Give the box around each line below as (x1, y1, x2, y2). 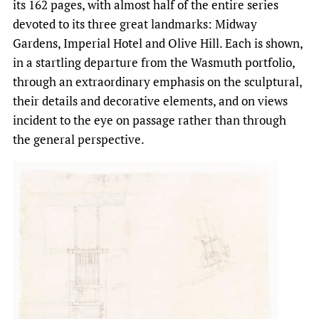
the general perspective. (13, 131, 145, 148)
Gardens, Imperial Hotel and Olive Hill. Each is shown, (13, 35, 303, 52)
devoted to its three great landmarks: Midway (13, 16, 257, 33)
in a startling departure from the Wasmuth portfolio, (13, 54, 295, 71)
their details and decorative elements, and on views (13, 93, 288, 110)
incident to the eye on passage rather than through (13, 112, 286, 129)
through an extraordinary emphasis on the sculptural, (13, 73, 302, 90)
